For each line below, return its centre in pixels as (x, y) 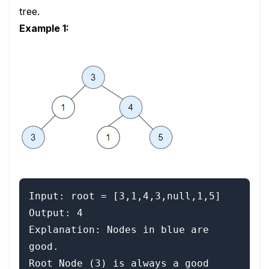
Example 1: (44, 28)
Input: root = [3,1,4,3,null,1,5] (125, 196)
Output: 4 (56, 213)
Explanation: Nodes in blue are (119, 230)
